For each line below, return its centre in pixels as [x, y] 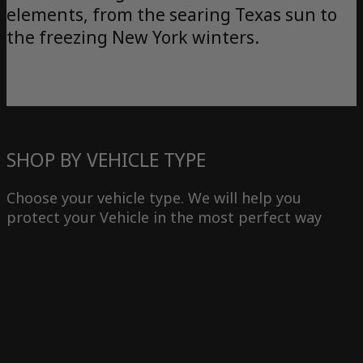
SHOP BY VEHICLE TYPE [106, 160]
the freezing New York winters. [133, 38]
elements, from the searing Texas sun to [172, 15]
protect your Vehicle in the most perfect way [164, 218]
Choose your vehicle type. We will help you [154, 198]
